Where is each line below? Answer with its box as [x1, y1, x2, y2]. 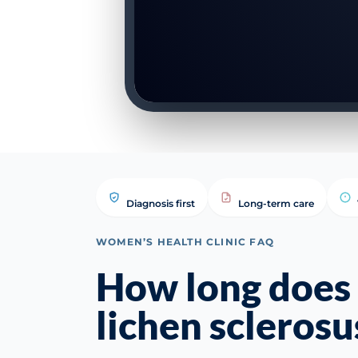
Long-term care [238, 197, 314, 209]
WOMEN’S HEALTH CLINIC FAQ [96, 236, 274, 248]
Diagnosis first [126, 197, 195, 209]
